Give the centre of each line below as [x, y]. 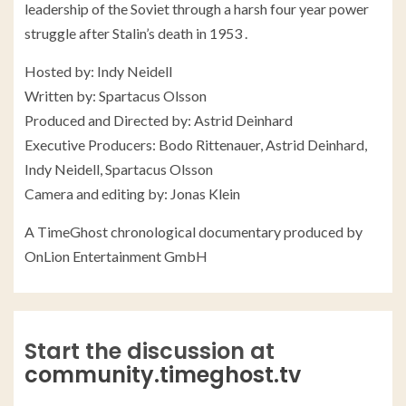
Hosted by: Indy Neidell [98, 72]
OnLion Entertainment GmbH [116, 256]
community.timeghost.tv [163, 375]
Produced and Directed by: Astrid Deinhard [159, 121]
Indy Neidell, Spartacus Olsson [119, 169]
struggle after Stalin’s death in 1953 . [136, 34]
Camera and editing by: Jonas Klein [132, 194]
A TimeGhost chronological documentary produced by [193, 232]
